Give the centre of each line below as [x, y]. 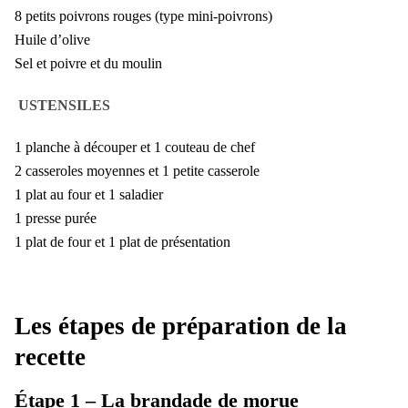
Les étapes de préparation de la [181, 326]
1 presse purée [56, 219]
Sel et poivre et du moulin [88, 64]
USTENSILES [64, 106]
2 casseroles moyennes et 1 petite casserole [137, 171]
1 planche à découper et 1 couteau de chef [135, 148]
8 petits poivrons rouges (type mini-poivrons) [143, 16]
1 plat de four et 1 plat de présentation [122, 242]
